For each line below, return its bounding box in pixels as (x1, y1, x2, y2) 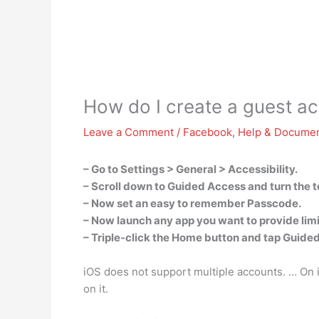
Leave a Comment (83, 125, 174, 139)
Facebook (183, 125, 232, 139)
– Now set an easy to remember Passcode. (83, 197, 301, 210)
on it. (83, 282, 108, 296)
